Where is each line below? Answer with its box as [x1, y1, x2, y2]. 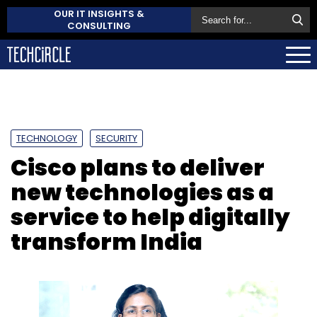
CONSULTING [67, 19, 131, 33]
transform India [11, 225, 202, 258]
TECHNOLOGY [16, 131, 77, 145]
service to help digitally [11, 200, 290, 233]
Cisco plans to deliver [11, 151, 265, 183]
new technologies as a [11, 175, 274, 208]
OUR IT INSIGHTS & [54, 7, 144, 21]
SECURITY [96, 131, 137, 145]
